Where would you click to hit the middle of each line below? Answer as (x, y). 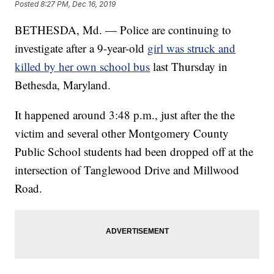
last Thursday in (191, 67)
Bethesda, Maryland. (63, 85)
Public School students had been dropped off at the (134, 152)
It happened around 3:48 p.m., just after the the (125, 115)
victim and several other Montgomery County (122, 133)
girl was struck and (192, 48)
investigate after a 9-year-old (81, 48)
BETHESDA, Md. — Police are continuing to (123, 30)
